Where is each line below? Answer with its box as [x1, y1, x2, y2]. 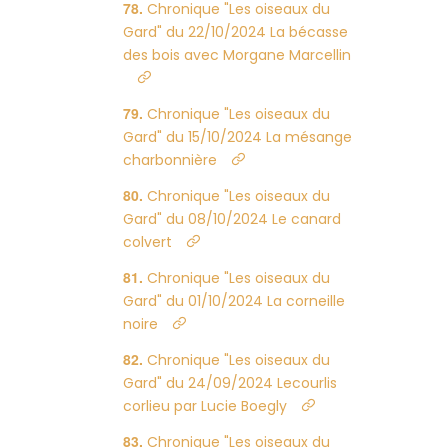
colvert [123, 232, 173, 252]
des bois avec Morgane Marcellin [123, 45, 352, 65]
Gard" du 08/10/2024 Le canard [123, 209, 342, 229]
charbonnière [123, 150, 218, 170]
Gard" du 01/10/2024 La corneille [123, 291, 346, 311]
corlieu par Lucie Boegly [123, 396, 288, 416]
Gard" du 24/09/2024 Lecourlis [123, 373, 338, 393]
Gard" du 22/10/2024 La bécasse [123, 22, 349, 42]
